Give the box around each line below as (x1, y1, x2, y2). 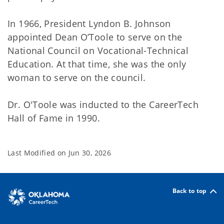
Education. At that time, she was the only (7, 57, 186, 70)
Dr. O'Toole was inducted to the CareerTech (7, 98, 198, 110)
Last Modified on (7, 147, 68, 157)
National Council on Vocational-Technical (7, 44, 189, 56)
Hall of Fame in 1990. (7, 111, 100, 124)
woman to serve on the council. (7, 71, 146, 83)
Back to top (172, 186, 207, 195)
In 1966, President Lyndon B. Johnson (7, 17, 171, 29)
